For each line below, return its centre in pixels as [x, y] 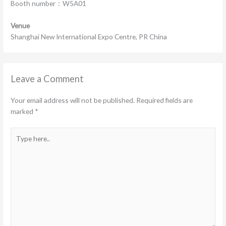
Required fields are [165, 100]
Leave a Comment [47, 79]
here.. [19, 143]
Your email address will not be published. [73, 100]
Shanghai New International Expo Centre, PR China [89, 36]
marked [23, 111]
